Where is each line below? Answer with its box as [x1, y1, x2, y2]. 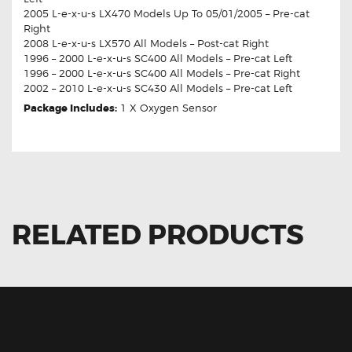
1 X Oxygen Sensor [117, 101, 217, 115]
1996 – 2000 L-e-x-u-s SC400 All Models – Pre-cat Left [24, 51, 292, 64]
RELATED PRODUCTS [12, 217, 304, 253]
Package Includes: [24, 101, 117, 115]
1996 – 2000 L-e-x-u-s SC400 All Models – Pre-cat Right [24, 66, 300, 79]
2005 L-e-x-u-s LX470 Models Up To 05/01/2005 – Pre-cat [24, 6, 310, 20]
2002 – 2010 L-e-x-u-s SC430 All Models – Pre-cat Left [24, 81, 292, 94]
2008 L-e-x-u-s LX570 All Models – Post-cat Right [24, 36, 269, 49]
